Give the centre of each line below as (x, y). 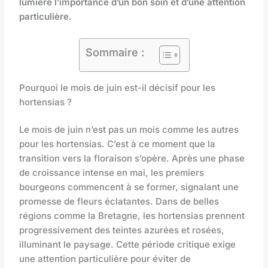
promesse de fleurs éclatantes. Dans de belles (119, 202)
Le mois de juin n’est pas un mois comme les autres (129, 130)
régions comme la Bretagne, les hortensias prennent (132, 216)
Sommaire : (115, 52)
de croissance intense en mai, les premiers (112, 173)
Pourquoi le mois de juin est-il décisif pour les (118, 87)
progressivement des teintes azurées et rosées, (122, 230)
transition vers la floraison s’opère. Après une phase (132, 159)
